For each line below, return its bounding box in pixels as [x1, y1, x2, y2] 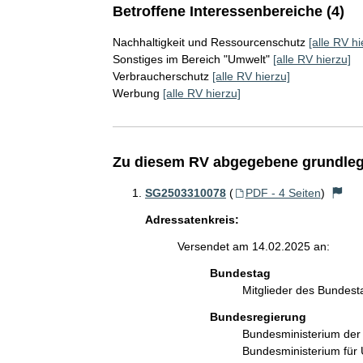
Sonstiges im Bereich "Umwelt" [112, 52, 270, 66]
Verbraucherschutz [112, 69, 209, 83]
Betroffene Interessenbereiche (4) [112, 2, 344, 19]
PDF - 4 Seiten [245, 186, 321, 199]
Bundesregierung [209, 310, 306, 323]
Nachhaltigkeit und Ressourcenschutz [112, 35, 305, 49]
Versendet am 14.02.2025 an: [177, 239, 330, 253]
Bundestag [209, 266, 271, 280]
